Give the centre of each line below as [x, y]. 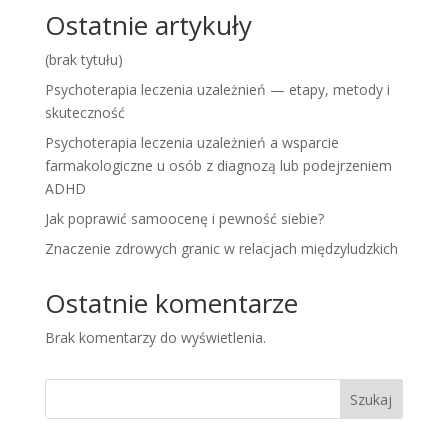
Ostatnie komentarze [171, 303]
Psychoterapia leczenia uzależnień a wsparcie [191, 143]
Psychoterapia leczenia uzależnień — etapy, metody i [217, 90]
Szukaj [371, 400]
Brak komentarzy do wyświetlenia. [155, 338]
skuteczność [84, 113]
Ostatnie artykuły [148, 25]
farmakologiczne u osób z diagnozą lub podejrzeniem [218, 166]
